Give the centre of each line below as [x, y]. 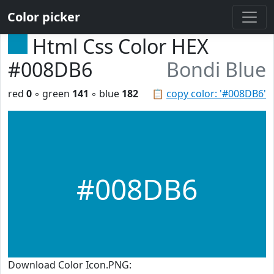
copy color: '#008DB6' [216, 94]
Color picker [44, 17]
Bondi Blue [216, 69]
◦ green [52, 94]
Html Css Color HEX [120, 46]
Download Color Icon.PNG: [70, 265]
